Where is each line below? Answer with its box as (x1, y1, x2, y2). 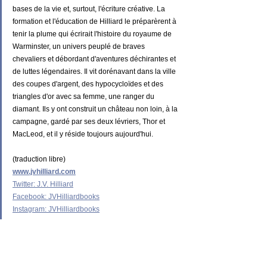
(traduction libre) (13, 154, 66, 163)
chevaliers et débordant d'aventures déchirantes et (13, 54, 178, 63)
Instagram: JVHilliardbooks (13, 204, 100, 213)
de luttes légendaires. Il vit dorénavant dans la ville (13, 67, 178, 76)
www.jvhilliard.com (13, 167, 76, 176)
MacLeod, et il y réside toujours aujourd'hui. (13, 129, 153, 138)
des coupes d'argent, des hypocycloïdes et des (13, 79, 165, 88)
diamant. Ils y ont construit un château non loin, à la (13, 104, 179, 113)
